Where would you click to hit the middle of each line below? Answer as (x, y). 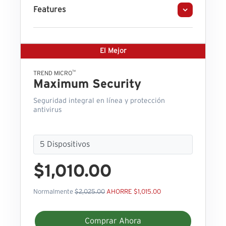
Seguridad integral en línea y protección (99, 101)
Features (49, 10)
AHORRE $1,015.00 (134, 192)
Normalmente (54, 192)
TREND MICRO (53, 73)
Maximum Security (87, 84)
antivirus (48, 110)
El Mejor (113, 51)
